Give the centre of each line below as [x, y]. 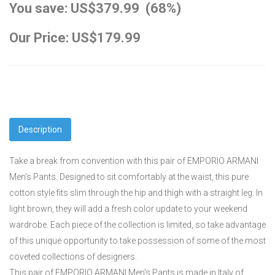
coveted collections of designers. [73, 256]
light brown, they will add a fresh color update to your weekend [128, 208]
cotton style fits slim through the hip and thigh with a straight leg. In [136, 192]
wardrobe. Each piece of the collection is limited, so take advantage [137, 224]
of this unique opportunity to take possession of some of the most [137, 240]
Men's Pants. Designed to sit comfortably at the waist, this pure [129, 176]
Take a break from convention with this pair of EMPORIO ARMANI [134, 161]
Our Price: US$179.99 [75, 37]
